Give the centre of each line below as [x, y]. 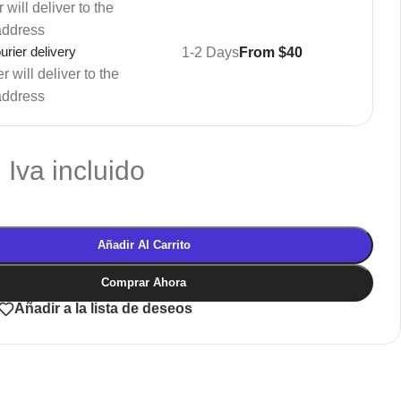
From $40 [270, 52]
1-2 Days [210, 52]
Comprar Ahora [144, 282]
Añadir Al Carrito [144, 244]
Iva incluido [77, 170]
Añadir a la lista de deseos [104, 309]
